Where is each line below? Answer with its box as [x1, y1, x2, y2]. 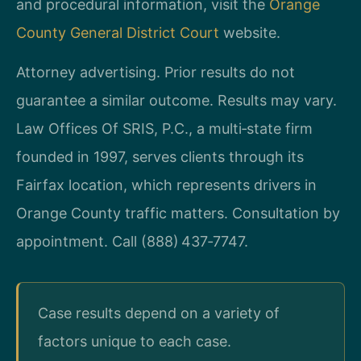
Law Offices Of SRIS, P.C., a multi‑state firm [16, 120, 313, 138]
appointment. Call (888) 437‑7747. [16, 233, 248, 251]
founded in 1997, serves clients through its [16, 148, 304, 166]
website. [219, 23, 280, 41]
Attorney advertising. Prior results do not [16, 64, 295, 81]
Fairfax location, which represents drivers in [16, 176, 317, 194]
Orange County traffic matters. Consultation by [16, 205, 340, 222]
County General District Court [16, 23, 219, 41]
